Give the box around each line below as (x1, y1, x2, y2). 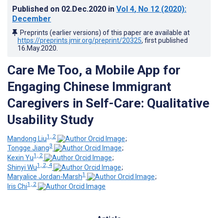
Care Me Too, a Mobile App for (7, 62, 181, 77)
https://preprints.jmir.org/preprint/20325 (18, 36, 142, 44)
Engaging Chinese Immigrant (7, 79, 171, 94)
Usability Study (7, 112, 93, 127)
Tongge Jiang (7, 144, 49, 152)
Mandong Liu (7, 134, 47, 143)
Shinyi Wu (7, 163, 37, 171)
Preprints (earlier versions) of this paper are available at (20, 28, 190, 36)
